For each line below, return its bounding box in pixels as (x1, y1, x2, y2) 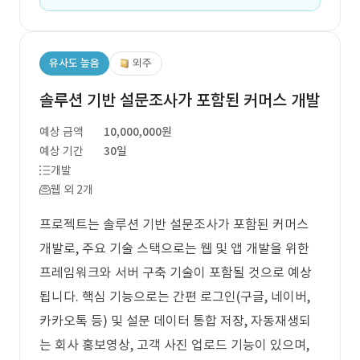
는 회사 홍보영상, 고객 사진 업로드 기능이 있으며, (39, 337, 309, 353)
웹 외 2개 (51, 182, 93, 197)
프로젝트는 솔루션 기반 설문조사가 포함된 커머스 (39, 216, 309, 232)
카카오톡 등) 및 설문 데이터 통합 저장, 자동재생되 (39, 313, 311, 329)
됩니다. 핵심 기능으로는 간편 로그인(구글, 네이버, (39, 288, 310, 305)
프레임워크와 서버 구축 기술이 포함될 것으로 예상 (39, 264, 312, 280)
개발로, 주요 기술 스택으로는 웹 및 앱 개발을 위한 (39, 240, 309, 256)
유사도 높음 (49, 56, 100, 70)
